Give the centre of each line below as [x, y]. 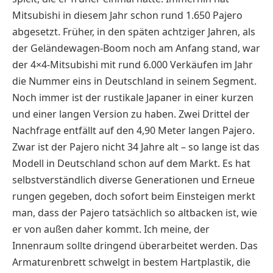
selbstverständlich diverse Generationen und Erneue [133, 180]
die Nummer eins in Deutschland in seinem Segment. [134, 81]
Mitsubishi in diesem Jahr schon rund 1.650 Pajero [127, 16]
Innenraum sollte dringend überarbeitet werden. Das [135, 246]
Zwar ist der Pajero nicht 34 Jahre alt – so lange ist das [136, 147]
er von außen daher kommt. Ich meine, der [111, 229]
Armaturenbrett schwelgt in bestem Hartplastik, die [131, 262]
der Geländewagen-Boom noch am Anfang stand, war [136, 48]
